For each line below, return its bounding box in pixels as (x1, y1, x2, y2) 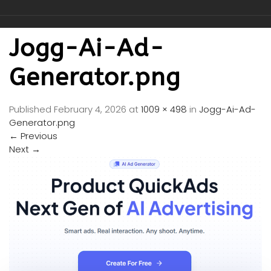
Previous (18, 129, 57, 143)
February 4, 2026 (54, 103, 126, 116)
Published (9, 103, 54, 116)
